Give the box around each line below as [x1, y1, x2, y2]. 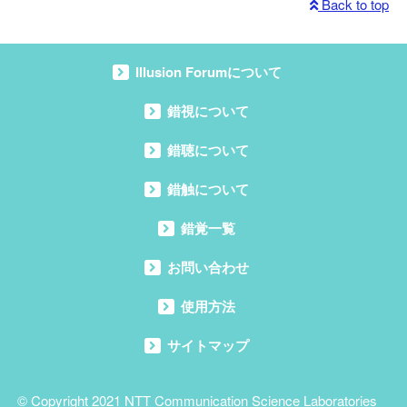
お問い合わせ [167, 257, 249, 278]
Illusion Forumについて [134, 62, 282, 83]
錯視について [167, 101, 249, 122]
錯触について [167, 179, 249, 200]
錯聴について [167, 140, 249, 161]
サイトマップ [167, 335, 249, 356]
